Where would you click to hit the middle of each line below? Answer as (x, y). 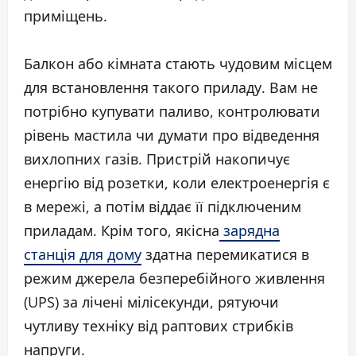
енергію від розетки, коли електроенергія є (177, 182)
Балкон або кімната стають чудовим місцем (178, 63)
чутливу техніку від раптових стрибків (159, 325)
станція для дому (83, 254)
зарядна (250, 230)
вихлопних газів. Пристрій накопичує (157, 159)
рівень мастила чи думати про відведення (172, 135)
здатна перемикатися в (225, 254)
